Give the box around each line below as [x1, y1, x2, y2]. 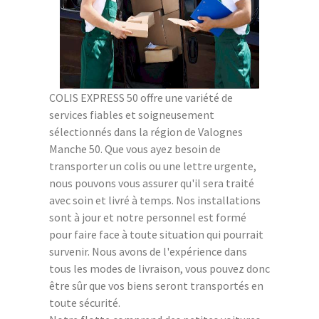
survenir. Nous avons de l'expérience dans [49, 244, 247, 258]
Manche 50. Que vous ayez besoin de [49, 141, 221, 156]
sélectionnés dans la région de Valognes [49, 124, 243, 139]
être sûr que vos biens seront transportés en [49, 278, 263, 293]
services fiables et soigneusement [49, 107, 214, 122]
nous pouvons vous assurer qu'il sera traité [49, 175, 254, 190]
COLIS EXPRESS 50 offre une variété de [49, 90, 233, 105]
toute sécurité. [49, 295, 120, 310]
